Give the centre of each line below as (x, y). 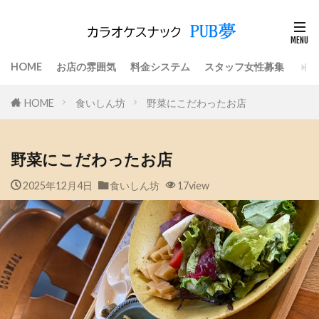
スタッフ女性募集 (244, 67)
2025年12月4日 (57, 185)
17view (193, 185)
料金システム (160, 67)
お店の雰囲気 (86, 67)
